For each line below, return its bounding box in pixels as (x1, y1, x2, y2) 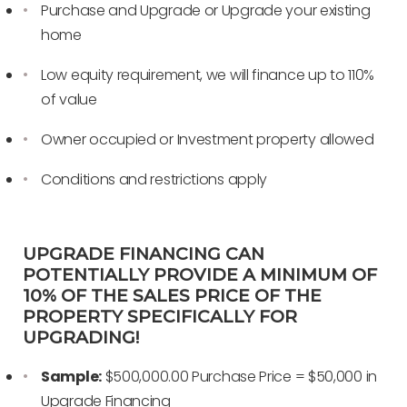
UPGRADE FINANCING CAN (23, 243, 264, 265)
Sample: (41, 366, 102, 388)
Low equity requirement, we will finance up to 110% (41, 65, 375, 86)
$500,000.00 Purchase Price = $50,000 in (101, 366, 377, 388)
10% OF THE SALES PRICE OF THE (23, 285, 322, 307)
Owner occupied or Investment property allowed (41, 129, 374, 151)
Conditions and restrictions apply (41, 169, 268, 191)
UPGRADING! (23, 327, 139, 349)
